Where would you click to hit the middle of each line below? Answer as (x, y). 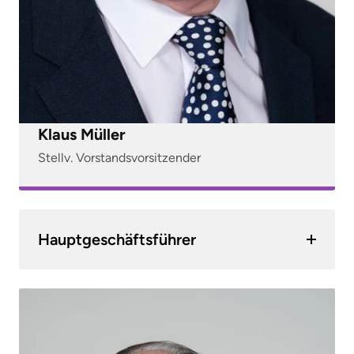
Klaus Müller (82, 135)
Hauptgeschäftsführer (117, 240)
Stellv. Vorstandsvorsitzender (119, 158)
